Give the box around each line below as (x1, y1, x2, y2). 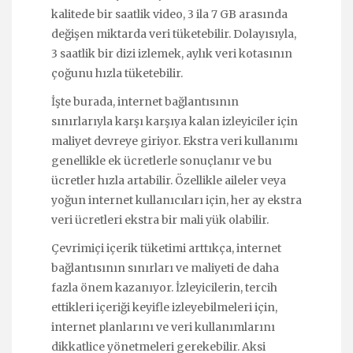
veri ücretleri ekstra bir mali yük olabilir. (51, 213, 269, 228)
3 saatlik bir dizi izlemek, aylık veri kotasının (51, 46, 292, 61)
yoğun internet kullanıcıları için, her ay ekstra (51, 193, 302, 208)
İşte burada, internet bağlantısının (51, 95, 239, 110)
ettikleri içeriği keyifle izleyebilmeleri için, (51, 300, 277, 315)
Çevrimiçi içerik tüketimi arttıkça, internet (51, 241, 281, 256)
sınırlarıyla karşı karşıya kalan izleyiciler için (51, 114, 298, 129)
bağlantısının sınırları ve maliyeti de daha (51, 261, 279, 276)
